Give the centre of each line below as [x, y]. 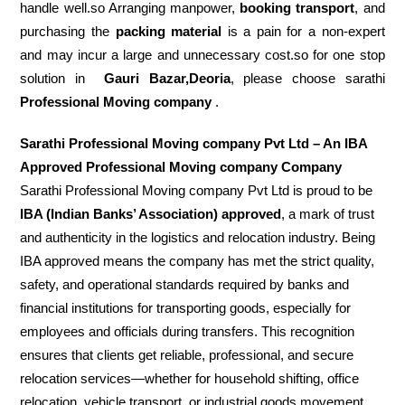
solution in [53, 79]
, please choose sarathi [307, 79]
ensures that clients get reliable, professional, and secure [187, 355]
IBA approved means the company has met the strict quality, [198, 261]
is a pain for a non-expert [303, 32]
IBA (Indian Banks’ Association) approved [151, 214]
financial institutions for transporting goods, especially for [186, 308]
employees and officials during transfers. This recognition [188, 332]
